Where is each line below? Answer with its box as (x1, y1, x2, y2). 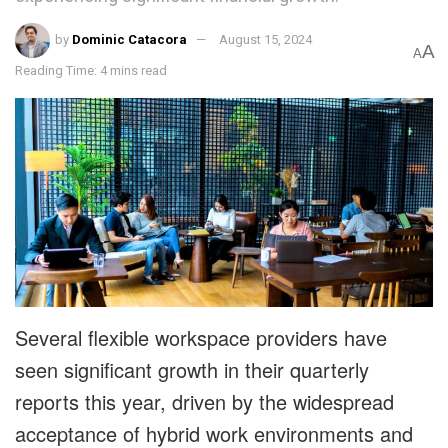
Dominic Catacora (72, 32, 188, 48)
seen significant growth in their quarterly (15, 355, 369, 385)
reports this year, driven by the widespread (15, 387, 394, 417)
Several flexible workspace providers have (15, 323, 387, 353)
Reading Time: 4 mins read (15, 63, 167, 79)
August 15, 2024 (219, 32, 313, 48)
